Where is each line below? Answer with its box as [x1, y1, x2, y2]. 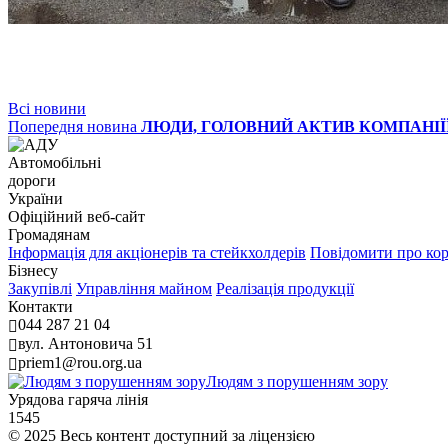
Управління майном [76, 279, 212, 297]
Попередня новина [8, 117, 137, 135]
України [8, 189, 63, 207]
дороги [8, 171, 56, 189]
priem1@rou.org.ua [18, 353, 142, 371]
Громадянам [8, 225, 90, 243]
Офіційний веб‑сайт [8, 207, 145, 225]
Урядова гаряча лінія [8, 390, 148, 408]
